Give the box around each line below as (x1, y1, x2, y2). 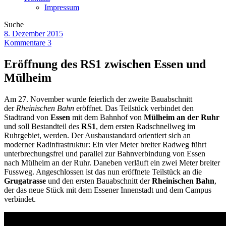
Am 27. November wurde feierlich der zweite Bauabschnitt (4, 94, 192, 103)
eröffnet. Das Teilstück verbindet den (76, 103, 194, 112)
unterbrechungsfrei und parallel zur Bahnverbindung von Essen (4, 149, 205, 158)
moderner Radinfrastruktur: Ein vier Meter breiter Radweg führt (4, 140, 206, 149)
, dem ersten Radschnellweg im (96, 122, 195, 131)
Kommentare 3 (4, 38, 51, 47)
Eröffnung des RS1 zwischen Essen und (4, 57, 206, 71)
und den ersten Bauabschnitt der (46, 176, 152, 185)
